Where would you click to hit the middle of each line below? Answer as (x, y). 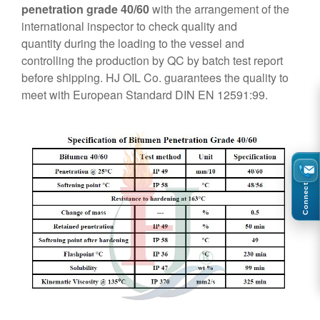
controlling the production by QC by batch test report (152, 60)
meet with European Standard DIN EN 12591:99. (145, 95)
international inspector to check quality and (129, 26)
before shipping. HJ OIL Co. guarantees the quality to (155, 77)
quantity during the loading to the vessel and (133, 43)
